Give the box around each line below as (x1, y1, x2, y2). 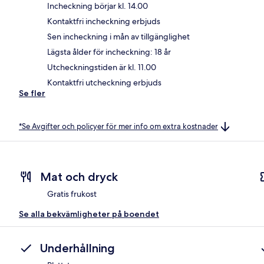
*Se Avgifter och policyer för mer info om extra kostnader (19, 121, 218, 131)
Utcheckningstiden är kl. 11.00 (47, 61, 156, 72)
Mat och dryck (40, 170, 118, 184)
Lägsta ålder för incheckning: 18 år (47, 46, 171, 57)
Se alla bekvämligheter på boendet (19, 209, 159, 220)
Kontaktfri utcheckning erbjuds (47, 77, 161, 88)
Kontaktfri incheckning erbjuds (47, 15, 160, 27)
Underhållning (40, 241, 115, 256)
